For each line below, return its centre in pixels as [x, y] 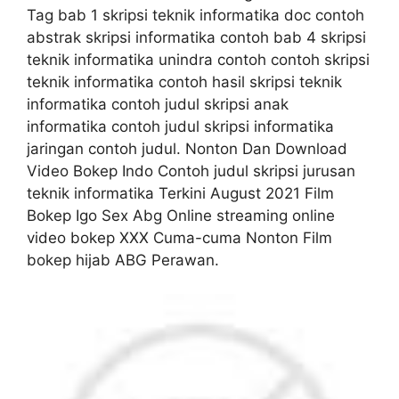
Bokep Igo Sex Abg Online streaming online [181, 215]
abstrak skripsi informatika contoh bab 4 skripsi [196, 37]
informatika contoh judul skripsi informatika [180, 126]
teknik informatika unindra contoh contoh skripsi [198, 59]
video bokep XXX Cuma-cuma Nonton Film [179, 237]
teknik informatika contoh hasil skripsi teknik [184, 81]
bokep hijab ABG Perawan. [123, 260]
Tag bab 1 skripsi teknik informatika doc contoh [195, 15]
